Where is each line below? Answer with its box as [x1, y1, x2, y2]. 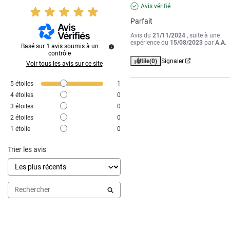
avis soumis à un [51, 42, 99, 50]
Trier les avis [8, 145, 46, 154]
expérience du [130, 39, 170, 46]
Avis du [130, 31, 153, 39]
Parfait [130, 16, 153, 25]
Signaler [161, 57, 184, 65]
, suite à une [187, 31, 220, 39]
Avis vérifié [141, 2, 171, 10]
